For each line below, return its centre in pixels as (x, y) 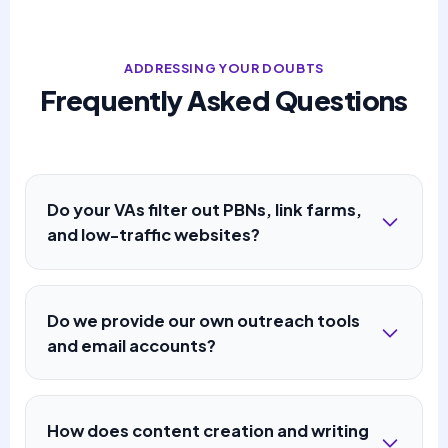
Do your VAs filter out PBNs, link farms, (205, 210)
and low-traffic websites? (154, 235)
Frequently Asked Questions (224, 100)
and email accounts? (132, 345)
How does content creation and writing (208, 430)
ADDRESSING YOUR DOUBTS (224, 67)
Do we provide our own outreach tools (204, 320)
